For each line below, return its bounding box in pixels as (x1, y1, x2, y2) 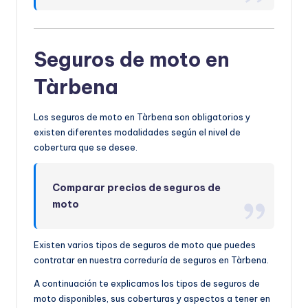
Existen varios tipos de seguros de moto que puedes (34, 239, 256, 251)
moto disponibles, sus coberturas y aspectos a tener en (34, 293, 270, 305)
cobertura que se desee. (34, 142, 137, 153)
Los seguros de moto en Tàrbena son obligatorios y (34, 111, 250, 123)
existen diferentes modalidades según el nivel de (34, 126, 241, 138)
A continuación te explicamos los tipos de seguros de (34, 278, 260, 289)
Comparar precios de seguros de (52, 181, 221, 195)
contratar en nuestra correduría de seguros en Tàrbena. (34, 254, 269, 266)
